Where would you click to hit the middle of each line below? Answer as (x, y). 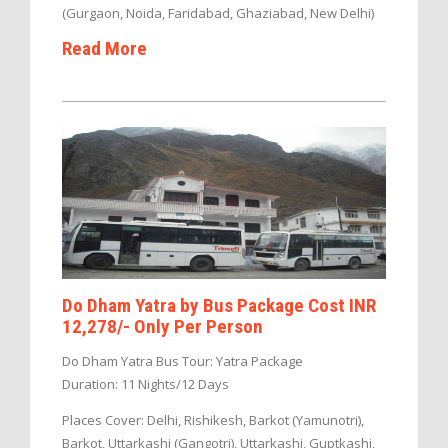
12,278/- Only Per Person (162, 326)
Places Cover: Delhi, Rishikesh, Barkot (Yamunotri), (213, 419)
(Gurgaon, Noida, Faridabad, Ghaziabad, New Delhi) (218, 13)
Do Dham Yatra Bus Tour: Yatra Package (182, 360)
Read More (104, 49)
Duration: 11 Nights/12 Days (145, 383)
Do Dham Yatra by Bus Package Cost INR (219, 305)
